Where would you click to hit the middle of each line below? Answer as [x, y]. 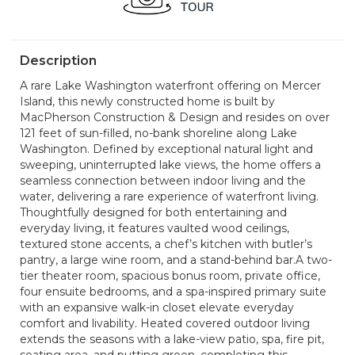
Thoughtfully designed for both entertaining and [153, 213]
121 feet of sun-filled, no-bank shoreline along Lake [158, 134]
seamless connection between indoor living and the [163, 181]
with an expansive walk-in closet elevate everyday [157, 308]
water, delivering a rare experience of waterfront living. [169, 197]
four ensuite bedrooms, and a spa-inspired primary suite [173, 292]
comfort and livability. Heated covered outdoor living [165, 324]
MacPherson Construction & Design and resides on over [175, 118]
